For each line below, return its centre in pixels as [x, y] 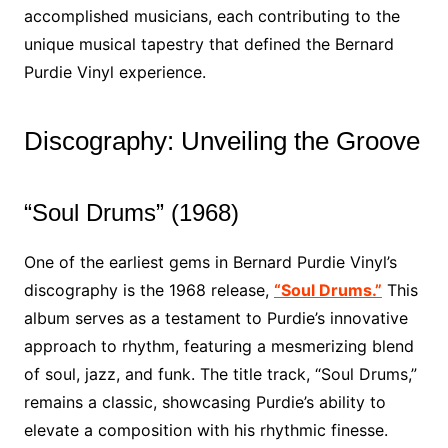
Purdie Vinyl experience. [114, 72]
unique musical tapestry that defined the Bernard [208, 44]
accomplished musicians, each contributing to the [211, 16]
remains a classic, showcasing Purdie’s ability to [204, 402]
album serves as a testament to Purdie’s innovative [215, 318]
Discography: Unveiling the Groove [221, 141]
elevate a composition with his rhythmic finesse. [205, 430]
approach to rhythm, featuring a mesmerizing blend [218, 346]
